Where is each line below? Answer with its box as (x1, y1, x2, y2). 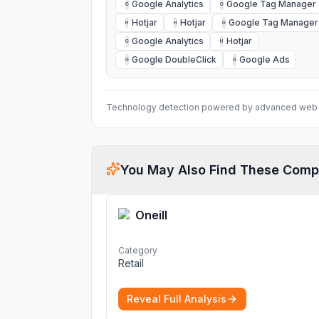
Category (118, 245, 157, 256)
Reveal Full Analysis (127, 293, 226, 305)
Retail (118, 257, 144, 269)
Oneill (135, 208, 167, 222)
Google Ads (239, 54, 290, 65)
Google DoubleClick (132, 54, 216, 65)
